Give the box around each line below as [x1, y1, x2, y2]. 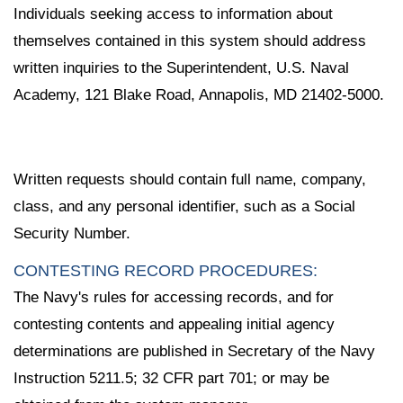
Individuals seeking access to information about [13, 5, 333, 23]
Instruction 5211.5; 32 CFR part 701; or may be [13, 369, 329, 387]
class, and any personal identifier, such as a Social [13, 197, 355, 215]
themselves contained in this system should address [13, 32, 366, 50]
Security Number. [13, 224, 130, 242]
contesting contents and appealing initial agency [13, 315, 335, 333]
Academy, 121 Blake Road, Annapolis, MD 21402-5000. [13, 86, 384, 104]
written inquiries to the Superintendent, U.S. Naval [13, 59, 349, 77]
